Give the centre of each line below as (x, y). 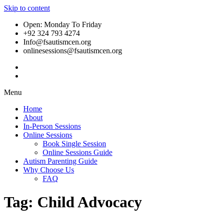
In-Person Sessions (52, 126)
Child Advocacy (90, 202)
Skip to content (27, 8)
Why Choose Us (49, 170)
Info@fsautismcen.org (57, 42)
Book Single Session (74, 144)
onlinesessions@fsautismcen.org (73, 51)
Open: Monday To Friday (62, 24)
